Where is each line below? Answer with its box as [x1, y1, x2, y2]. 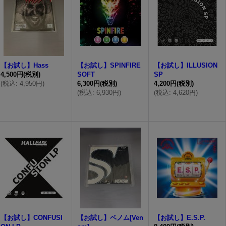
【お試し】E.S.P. [154, 214, 206, 221]
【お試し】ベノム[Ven [77, 214, 144, 221]
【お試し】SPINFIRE [77, 62, 141, 69]
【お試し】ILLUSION [154, 62, 218, 69]
